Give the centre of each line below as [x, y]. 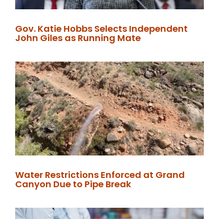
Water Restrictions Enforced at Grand [100, 175]
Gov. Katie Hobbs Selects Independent [102, 28]
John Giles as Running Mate [78, 38]
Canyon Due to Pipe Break [73, 184]
